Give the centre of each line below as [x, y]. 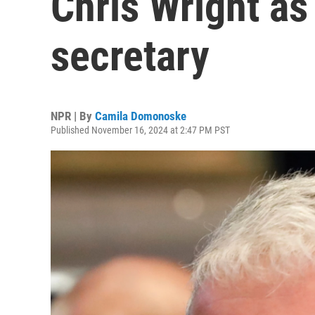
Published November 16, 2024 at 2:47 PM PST [140, 130]
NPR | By [73, 116]
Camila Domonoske [141, 116]
